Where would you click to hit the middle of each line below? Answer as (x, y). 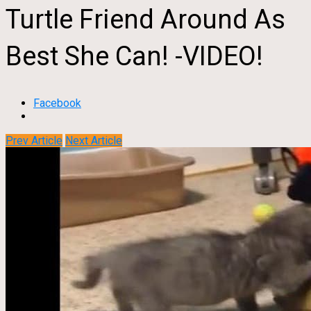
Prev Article (34, 141)
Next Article (94, 141)
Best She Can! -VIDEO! (134, 56)
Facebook (57, 103)
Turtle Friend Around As (145, 19)
